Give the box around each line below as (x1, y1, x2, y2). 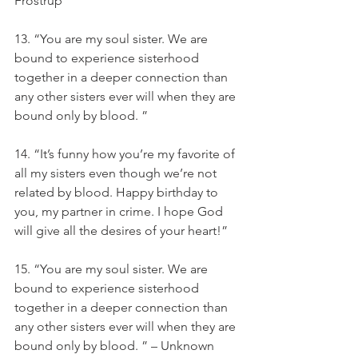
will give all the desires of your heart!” (14, 223, 228, 238)
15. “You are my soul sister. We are (14, 261, 211, 276)
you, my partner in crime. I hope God (14, 204, 226, 219)
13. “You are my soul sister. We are (14, 31, 211, 46)
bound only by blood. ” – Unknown (14, 338, 214, 353)
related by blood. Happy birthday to (14, 185, 221, 200)
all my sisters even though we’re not (14, 165, 220, 181)
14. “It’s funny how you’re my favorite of (14, 146, 238, 161)
